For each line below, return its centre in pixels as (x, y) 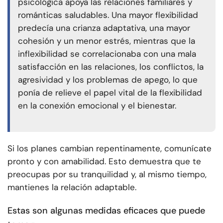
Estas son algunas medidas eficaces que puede (106, 210)
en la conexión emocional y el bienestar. (97, 106)
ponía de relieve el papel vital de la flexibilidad (110, 93)
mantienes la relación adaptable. (72, 187)
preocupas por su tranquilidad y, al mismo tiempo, (107, 174)
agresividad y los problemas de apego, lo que (108, 80)
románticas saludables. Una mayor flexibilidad (108, 15)
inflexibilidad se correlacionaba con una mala (107, 54)
